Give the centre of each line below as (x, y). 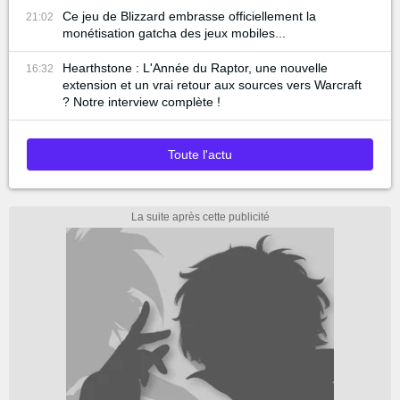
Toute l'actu (200, 155)
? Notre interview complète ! (142, 102)
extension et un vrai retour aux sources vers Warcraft (212, 85)
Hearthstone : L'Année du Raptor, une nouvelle (195, 68)
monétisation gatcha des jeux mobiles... (174, 33)
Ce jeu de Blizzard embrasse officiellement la (189, 17)
